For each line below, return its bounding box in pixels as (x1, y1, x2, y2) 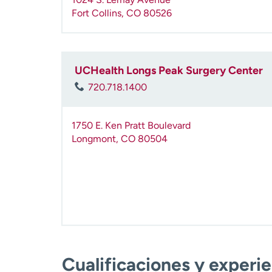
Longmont (72, 133, 116, 145)
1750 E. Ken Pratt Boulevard (72, 120, 191, 132)
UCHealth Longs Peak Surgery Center (75, 64, 263, 78)
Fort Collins (72, 7, 121, 19)
